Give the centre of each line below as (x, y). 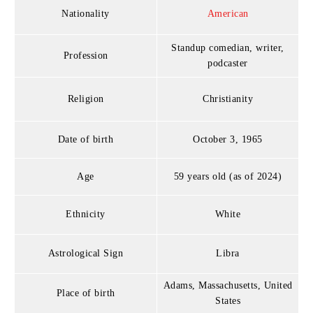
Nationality (86, 13)
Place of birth (86, 293)
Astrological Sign (86, 253)
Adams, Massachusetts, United (228, 285)
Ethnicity (86, 214)
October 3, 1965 (228, 139)
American (228, 13)
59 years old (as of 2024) (228, 176)
